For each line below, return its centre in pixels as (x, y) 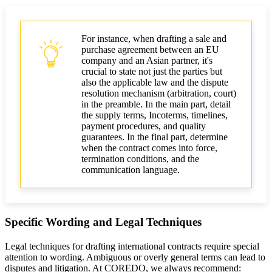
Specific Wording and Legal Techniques (103, 222)
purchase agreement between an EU (150, 50)
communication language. (131, 170)
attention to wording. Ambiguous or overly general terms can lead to (135, 257)
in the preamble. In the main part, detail (156, 104)
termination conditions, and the (140, 159)
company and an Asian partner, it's (147, 61)
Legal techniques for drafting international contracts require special (132, 246)
